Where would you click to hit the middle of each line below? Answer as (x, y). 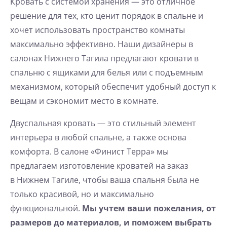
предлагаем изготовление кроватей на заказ (99, 166)
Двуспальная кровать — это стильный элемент (103, 123)
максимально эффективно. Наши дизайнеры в (102, 44)
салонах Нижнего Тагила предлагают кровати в (104, 59)
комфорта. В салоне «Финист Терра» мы (89, 152)
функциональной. (45, 209)
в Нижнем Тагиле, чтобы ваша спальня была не (105, 180)
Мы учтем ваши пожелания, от (148, 209)
